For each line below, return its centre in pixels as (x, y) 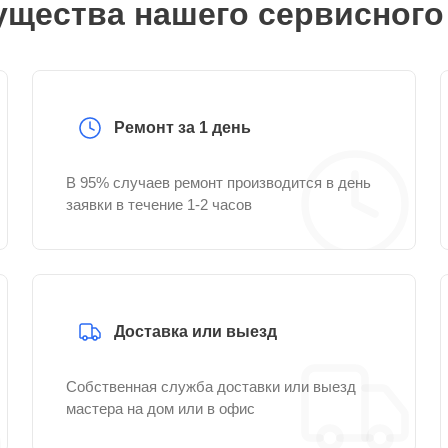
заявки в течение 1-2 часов (159, 204)
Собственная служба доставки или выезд (211, 386)
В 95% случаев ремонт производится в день (218, 182)
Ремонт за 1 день (182, 127)
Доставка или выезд (195, 331)
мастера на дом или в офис (160, 408)
